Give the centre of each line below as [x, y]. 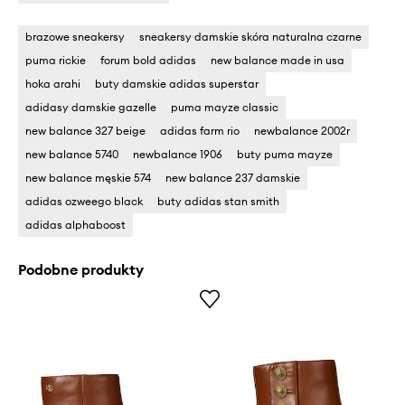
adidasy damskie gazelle [91, 108]
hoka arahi [53, 84]
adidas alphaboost [75, 225]
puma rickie [56, 61]
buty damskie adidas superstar [177, 84]
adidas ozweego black [84, 202]
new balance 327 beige [85, 131]
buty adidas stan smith [218, 202]
